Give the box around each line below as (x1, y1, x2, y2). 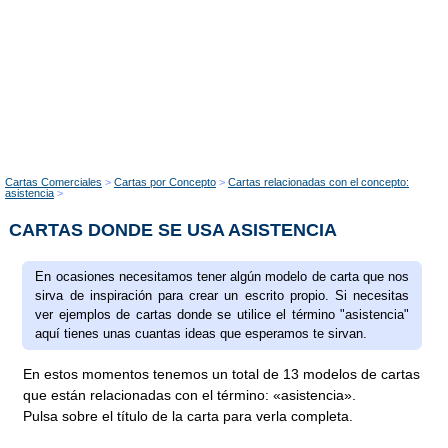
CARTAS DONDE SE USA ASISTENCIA (9, 219, 338, 240)
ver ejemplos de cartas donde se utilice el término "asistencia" (35, 307, 410, 323)
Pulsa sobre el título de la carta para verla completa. (23, 407, 354, 424)
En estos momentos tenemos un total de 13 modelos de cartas (23, 365, 421, 382)
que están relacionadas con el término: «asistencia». (23, 386, 357, 403)
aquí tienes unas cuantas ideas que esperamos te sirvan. (35, 326, 368, 342)
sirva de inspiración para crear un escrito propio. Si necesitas (35, 288, 410, 304)
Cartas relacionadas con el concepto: (228, 175, 409, 188)
